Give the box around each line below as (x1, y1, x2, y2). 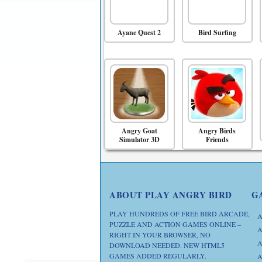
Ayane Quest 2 (118, 27, 161, 37)
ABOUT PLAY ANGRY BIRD (109, 188, 232, 201)
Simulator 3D (119, 135, 160, 144)
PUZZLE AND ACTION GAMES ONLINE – (109, 219, 241, 229)
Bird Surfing (198, 27, 236, 37)
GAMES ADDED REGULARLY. (109, 251, 206, 260)
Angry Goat (121, 126, 157, 136)
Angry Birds (198, 126, 236, 136)
